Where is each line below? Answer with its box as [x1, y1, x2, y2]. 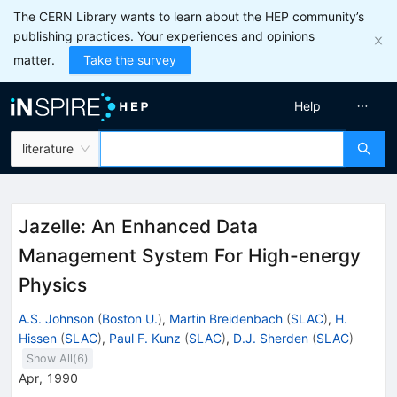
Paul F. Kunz [109, 330, 181, 346]
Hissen [19, 330, 57, 346]
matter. [13, 52, 55, 67]
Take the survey [83, 52, 176, 67]
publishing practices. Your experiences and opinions [13, 28, 315, 43]
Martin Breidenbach [169, 310, 283, 326]
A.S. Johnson [19, 310, 94, 326]
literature [22, 141, 74, 156]
